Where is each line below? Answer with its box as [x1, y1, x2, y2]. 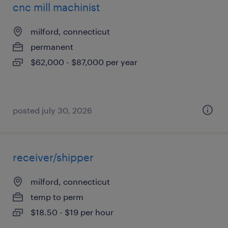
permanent [31, 42, 73, 51]
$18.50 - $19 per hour [31, 207, 113, 217]
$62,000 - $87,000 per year [31, 57, 137, 67]
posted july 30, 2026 [13, 105, 92, 115]
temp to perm [31, 192, 83, 202]
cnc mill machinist [13, 1, 100, 13]
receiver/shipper [13, 151, 94, 163]
